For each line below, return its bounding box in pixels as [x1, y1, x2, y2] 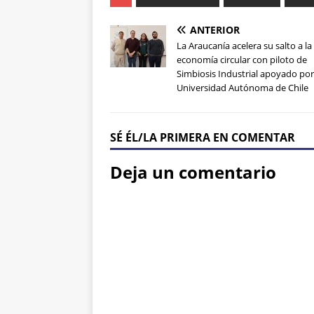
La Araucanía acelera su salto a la [177, 39, 312, 53]
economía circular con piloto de [177, 53, 307, 67]
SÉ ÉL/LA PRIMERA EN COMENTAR [110, 130, 295, 146]
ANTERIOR [190, 23, 240, 37]
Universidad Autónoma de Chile [177, 81, 308, 95]
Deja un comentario [110, 161, 276, 184]
